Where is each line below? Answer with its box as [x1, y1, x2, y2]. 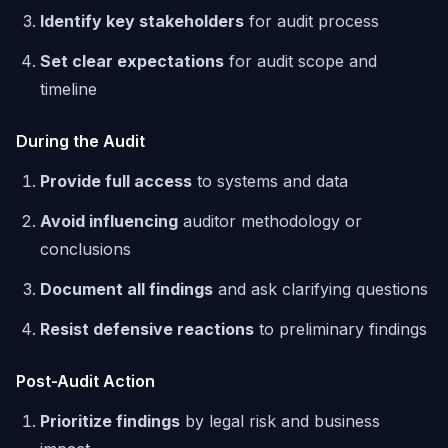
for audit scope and [224, 51, 377, 71]
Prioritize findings [40, 411, 180, 431]
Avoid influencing [40, 211, 178, 231]
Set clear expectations [40, 51, 224, 71]
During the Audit [16, 131, 145, 151]
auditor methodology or [178, 211, 362, 231]
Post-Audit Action [16, 371, 155, 391]
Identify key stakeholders [40, 11, 244, 31]
